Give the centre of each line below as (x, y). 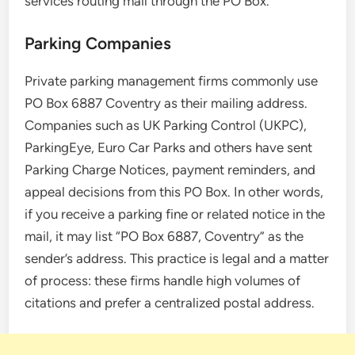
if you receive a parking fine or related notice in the (175, 214)
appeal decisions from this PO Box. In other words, (174, 191)
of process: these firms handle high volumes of (163, 280)
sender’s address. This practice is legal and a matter (177, 258)
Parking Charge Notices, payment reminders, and (170, 169)
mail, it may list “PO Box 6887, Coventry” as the (164, 236)
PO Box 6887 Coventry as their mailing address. (166, 103)
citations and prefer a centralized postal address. (170, 302)
